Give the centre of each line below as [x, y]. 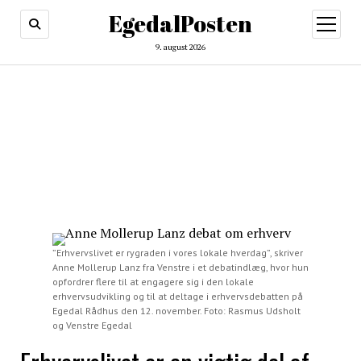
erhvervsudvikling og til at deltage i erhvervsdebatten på [177, 296]
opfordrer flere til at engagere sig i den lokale [153, 282]
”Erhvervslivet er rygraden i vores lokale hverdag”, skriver [177, 253]
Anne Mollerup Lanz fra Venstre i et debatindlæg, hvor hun [180, 267]
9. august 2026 [180, 47]
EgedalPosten [180, 23]
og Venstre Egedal [92, 325]
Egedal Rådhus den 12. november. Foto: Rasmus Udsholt [176, 311]
